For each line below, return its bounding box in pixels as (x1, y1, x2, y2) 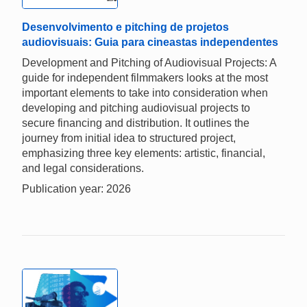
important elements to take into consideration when (22, 87, 268, 99)
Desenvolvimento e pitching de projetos (22, 21, 229, 34)
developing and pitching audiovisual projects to (22, 102, 250, 114)
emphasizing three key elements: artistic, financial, (22, 147, 265, 160)
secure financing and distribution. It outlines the (22, 117, 249, 130)
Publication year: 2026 (22, 183, 131, 195)
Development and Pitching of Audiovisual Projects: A (22, 57, 276, 69)
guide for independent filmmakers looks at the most (22, 72, 268, 84)
